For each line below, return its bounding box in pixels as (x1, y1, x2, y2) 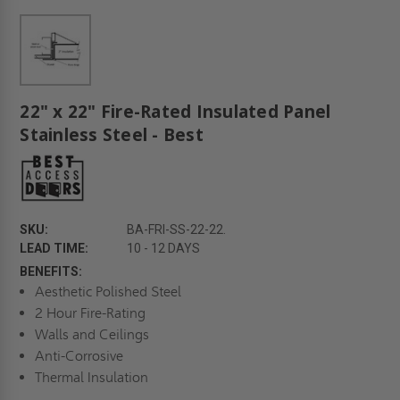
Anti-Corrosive (34, 347, 123, 365)
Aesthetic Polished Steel (34, 283, 181, 301)
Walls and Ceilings (34, 326, 149, 344)
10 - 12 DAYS (127, 241, 201, 256)
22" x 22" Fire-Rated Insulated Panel (20, 100, 331, 124)
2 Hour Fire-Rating (34, 304, 146, 322)
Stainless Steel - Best (20, 123, 204, 147)
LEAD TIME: (20, 241, 89, 256)
